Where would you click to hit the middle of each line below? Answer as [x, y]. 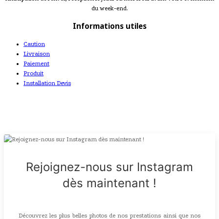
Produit [33, 73]
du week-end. [109, 8]
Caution [34, 44]
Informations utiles [109, 26]
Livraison [37, 54]
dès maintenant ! [109, 183]
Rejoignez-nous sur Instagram [109, 167]
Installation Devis [47, 83]
